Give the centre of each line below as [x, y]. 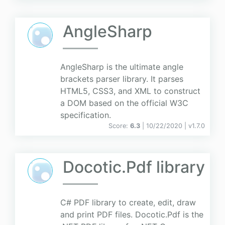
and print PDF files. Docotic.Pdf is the [132, 215]
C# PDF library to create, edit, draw [128, 203]
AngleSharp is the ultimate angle [122, 67]
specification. [86, 115]
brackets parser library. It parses [122, 79]
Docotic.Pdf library [134, 167]
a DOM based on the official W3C [124, 103]
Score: [119, 126]
